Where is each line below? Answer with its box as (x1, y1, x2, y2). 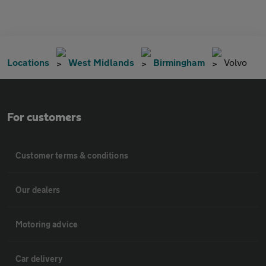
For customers (7, 111, 81, 123)
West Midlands (68, 56, 134, 68)
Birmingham (153, 56, 205, 68)
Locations (7, 56, 49, 68)
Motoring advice (15, 218, 78, 229)
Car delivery (15, 253, 62, 264)
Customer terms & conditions (15, 150, 128, 160)
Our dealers (15, 184, 61, 195)
